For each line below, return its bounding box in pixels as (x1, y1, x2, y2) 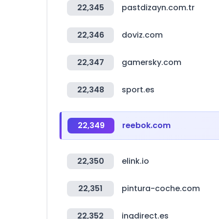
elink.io (122, 155, 149, 167)
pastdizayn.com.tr (122, 2, 195, 13)
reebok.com (122, 120, 171, 131)
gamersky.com (122, 57, 181, 68)
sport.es (122, 84, 154, 95)
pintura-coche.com (122, 183, 200, 194)
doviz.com (122, 29, 163, 41)
